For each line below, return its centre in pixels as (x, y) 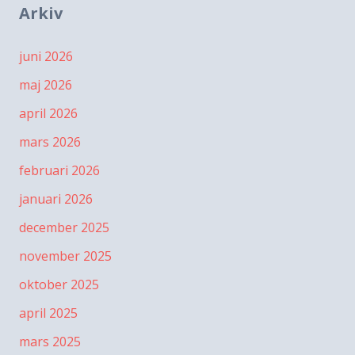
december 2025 (64, 228)
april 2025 (48, 313)
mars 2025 (50, 342)
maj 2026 (46, 85)
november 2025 (65, 256)
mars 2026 (50, 142)
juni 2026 (46, 57)
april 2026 (48, 114)
